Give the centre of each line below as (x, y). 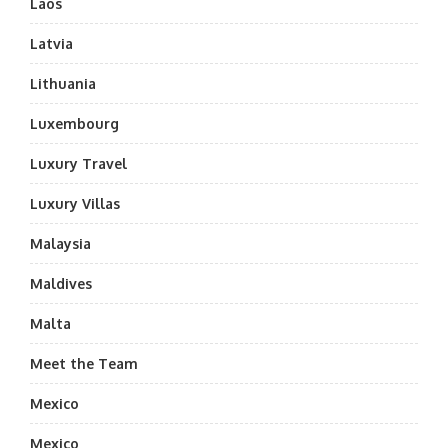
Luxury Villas (75, 203)
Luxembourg (74, 123)
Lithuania (63, 83)
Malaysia (60, 243)
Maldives (61, 283)
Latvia (51, 43)
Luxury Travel (78, 163)
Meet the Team (84, 363)
